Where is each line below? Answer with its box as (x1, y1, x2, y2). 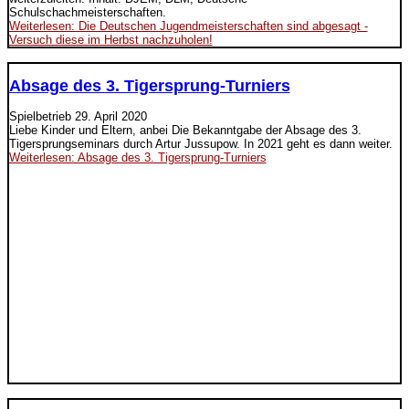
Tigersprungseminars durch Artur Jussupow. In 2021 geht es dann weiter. (8, 136, 393, 151)
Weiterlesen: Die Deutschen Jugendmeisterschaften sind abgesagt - (8, 19, 368, 34)
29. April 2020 (74, 109, 147, 123)
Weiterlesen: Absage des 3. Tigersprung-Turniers (8, 150, 267, 164)
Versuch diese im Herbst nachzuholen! (8, 33, 213, 47)
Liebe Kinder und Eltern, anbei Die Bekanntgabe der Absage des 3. (8, 122, 362, 137)
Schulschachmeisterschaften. (8, 5, 166, 20)
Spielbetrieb (8, 109, 75, 123)
